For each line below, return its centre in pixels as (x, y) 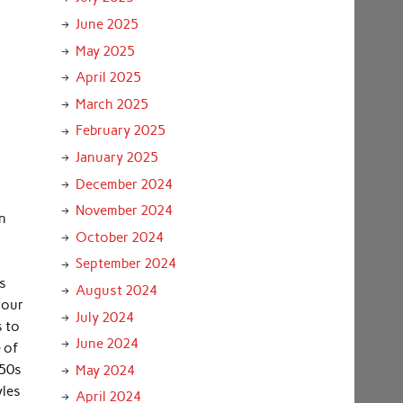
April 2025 (108, 78)
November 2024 (124, 211)
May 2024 (105, 370)
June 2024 (107, 344)
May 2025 (105, 51)
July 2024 (104, 317)
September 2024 (125, 264)
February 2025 (120, 131)
